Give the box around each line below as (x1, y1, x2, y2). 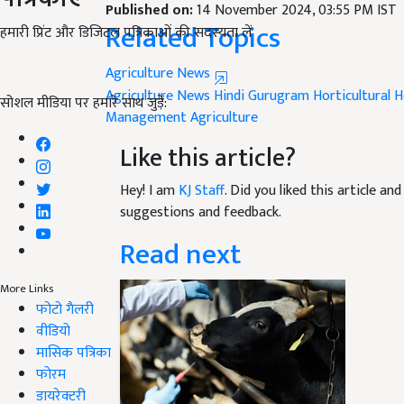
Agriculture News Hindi (106, 83, 244, 108)
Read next (120, 230, 241, 279)
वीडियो (36, 318, 70, 344)
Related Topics (106, 14, 280, 62)
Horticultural (313, 83, 390, 108)
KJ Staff (179, 178, 225, 203)
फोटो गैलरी (36, 297, 94, 322)
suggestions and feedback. (120, 199, 281, 225)
